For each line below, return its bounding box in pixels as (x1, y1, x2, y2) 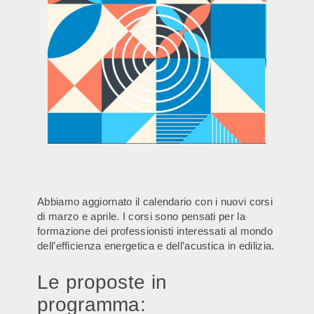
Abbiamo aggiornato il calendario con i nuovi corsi (37, 196, 273, 208)
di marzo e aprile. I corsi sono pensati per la (37, 210, 245, 223)
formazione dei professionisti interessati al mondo (37, 225, 273, 238)
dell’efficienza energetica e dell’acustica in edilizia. (37, 240, 275, 252)
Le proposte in (37, 271, 168, 294)
